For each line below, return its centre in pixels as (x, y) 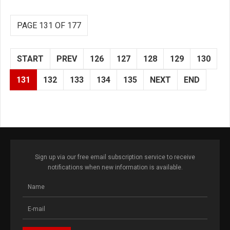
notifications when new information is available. (115, 167)
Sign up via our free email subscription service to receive (115, 157)
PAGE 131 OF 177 (49, 25)
